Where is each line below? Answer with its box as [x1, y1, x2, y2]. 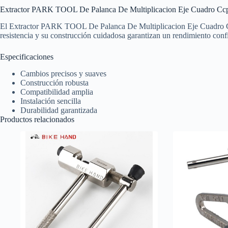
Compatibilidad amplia [20, 87, 93, 96]
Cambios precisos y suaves [20, 69, 106, 78]
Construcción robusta [20, 78, 89, 87]
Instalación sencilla [20, 96, 81, 105]
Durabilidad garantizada [20, 105, 97, 115]
